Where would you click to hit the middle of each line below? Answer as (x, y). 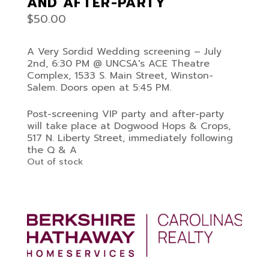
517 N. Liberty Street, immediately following (130, 138)
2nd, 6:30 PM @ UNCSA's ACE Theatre (118, 64)
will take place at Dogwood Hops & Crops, (128, 126)
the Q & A (52, 150)
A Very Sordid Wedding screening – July (124, 52)
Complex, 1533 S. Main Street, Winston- (120, 76)
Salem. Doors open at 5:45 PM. (99, 88)
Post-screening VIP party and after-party (125, 114)
